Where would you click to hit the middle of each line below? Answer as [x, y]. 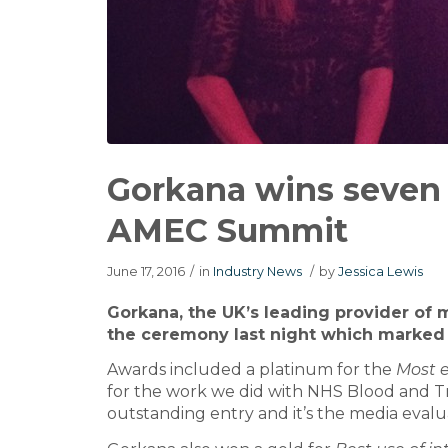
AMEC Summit [227, 230]
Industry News [257, 271]
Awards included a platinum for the [251, 370]
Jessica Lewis [380, 271]
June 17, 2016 [146, 271]
